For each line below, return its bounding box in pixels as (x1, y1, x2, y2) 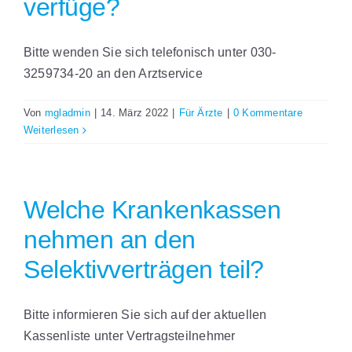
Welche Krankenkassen (24, 196, 281, 225)
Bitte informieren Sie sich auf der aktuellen (24, 308, 267, 322)
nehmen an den (24, 225, 196, 255)
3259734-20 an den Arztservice (24, 67, 203, 81)
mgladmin (44, 107, 90, 119)
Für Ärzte (178, 107, 223, 119)
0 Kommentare (233, 107, 302, 119)
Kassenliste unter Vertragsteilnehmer (24, 329, 236, 343)
